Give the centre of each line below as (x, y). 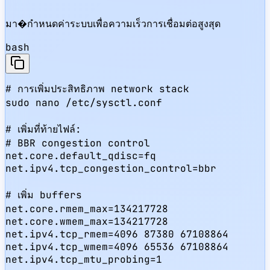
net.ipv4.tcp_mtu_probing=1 (84, 259)
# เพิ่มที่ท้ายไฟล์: (43, 129)
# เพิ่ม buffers (44, 195)
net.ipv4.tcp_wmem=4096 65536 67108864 (117, 246)
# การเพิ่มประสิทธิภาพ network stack (97, 89)
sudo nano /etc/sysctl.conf (84, 102)
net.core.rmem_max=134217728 (87, 209)
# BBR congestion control (78, 143)
